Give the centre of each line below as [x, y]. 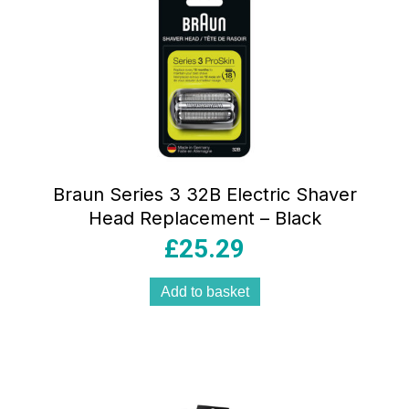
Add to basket [204, 292]
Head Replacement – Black [204, 219]
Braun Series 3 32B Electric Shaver [204, 195]
